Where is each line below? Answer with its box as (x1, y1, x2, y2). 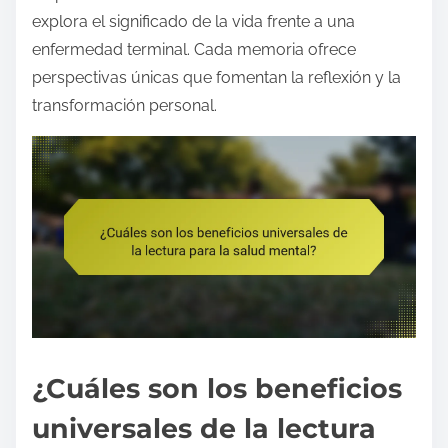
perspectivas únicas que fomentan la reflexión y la (32, 68, 401, 88)
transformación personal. (32, 96, 217, 116)
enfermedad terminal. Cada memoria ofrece (32, 40, 356, 60)
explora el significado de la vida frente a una (32, 12, 355, 32)
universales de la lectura (32, 412, 376, 446)
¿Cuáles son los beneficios (32, 372, 402, 406)
